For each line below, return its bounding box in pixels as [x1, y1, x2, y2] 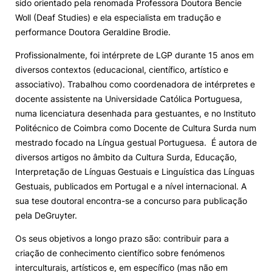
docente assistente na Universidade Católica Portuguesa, [15, 93, 242, 104]
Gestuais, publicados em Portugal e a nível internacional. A [15, 181, 246, 191]
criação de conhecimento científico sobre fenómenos [15, 248, 225, 258]
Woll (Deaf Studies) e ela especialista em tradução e [15, 12, 221, 22]
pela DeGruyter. [15, 210, 77, 220]
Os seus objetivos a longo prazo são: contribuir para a [15, 233, 229, 243]
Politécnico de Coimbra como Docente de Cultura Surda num [15, 123, 256, 133]
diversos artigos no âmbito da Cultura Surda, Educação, [15, 152, 237, 162]
